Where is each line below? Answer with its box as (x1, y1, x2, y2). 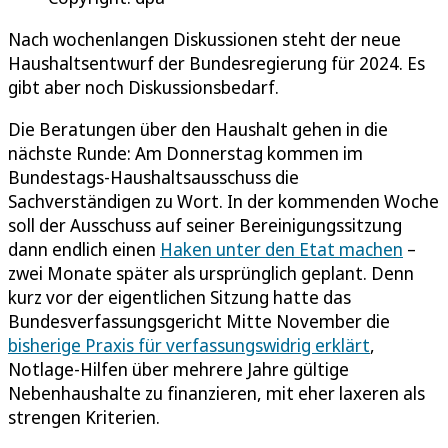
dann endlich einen (8, 236, 160, 261)
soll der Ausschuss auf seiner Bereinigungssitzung (8, 212, 402, 237)
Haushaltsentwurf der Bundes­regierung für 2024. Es (8, 50, 425, 75)
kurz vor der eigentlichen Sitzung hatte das (8, 284, 351, 309)
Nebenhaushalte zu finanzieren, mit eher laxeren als (8, 380, 425, 405)
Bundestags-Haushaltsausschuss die (8, 164, 299, 189)
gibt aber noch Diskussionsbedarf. (8, 74, 279, 99)
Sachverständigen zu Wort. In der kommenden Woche (8, 188, 439, 213)
